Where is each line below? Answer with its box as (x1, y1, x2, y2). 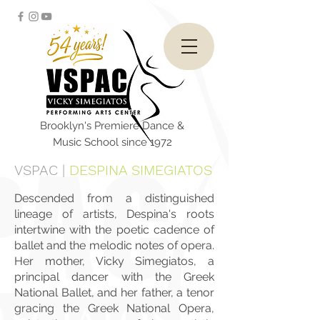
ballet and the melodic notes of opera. (14, 239, 214, 252)
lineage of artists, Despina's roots (14, 207, 214, 221)
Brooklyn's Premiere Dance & (40, 119, 184, 132)
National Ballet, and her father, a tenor (14, 286, 214, 299)
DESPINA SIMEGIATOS (69, 161, 212, 179)
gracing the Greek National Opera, (14, 301, 214, 315)
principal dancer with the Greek (14, 270, 214, 284)
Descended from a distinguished (14, 191, 214, 205)
